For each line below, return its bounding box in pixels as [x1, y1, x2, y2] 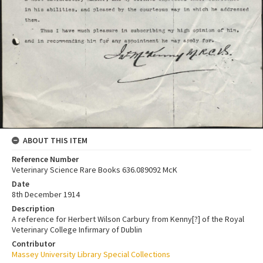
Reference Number [12, 153, 79, 164]
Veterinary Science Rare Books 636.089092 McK [12, 164, 177, 175]
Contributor [12, 238, 55, 249]
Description [12, 203, 55, 214]
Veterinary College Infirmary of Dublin [12, 224, 142, 235]
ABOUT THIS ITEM [23, 134, 87, 146]
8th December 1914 [12, 188, 80, 200]
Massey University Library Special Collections [12, 248, 170, 259]
